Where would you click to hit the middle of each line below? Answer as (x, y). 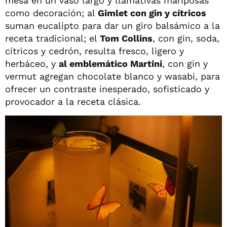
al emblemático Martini (110, 63)
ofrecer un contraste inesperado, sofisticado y (107, 89)
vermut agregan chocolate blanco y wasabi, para (112, 76)
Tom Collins (126, 38)
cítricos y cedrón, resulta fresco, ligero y (94, 51)
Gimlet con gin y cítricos (152, 13)
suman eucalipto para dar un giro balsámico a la (112, 25)
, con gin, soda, (186, 38)
